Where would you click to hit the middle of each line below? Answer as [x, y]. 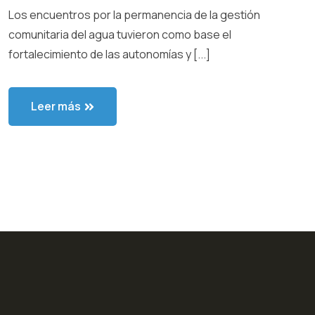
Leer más [56, 107]
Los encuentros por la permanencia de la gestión [134, 15]
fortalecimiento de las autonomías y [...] [109, 54]
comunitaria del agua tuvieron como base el [120, 35]
